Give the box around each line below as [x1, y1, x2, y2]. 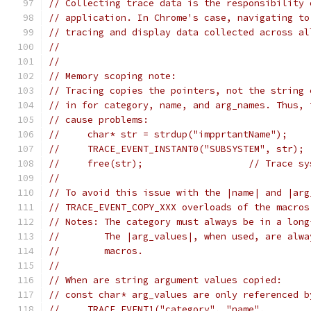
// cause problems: [49, 114, 149, 126]
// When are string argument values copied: [49, 274, 282, 286]
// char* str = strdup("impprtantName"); [49, 128, 287, 140]
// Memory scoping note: [49, 70, 176, 82]
